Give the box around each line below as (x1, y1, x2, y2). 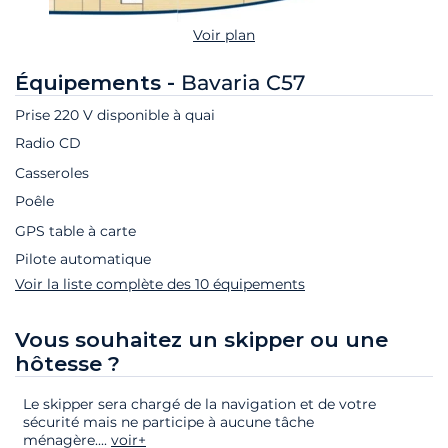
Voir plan (193, 26, 255, 45)
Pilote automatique (15, 250, 151, 269)
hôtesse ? (15, 351, 120, 377)
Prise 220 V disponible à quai (15, 106, 215, 125)
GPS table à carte (15, 222, 136, 241)
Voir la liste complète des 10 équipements (15, 275, 305, 294)
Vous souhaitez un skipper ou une (15, 327, 388, 353)
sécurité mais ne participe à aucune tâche (23, 412, 314, 431)
